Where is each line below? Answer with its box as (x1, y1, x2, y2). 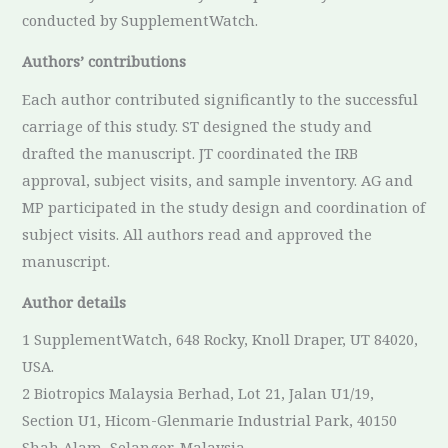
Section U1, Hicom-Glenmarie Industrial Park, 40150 (22, 410, 398, 431)
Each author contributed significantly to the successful (22, 88, 419, 109)
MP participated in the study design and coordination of (22, 196, 426, 217)
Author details (22, 292, 127, 313)
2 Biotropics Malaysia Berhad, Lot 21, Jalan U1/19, (22, 383, 375, 404)
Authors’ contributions (22, 51, 187, 72)
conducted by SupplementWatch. (22, 9, 259, 30)
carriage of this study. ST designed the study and (22, 115, 373, 136)
